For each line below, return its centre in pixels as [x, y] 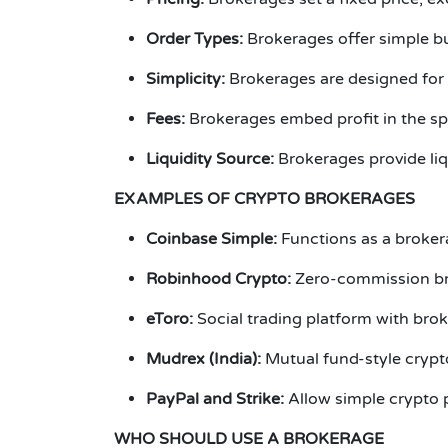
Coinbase [183, 239]
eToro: [169, 319]
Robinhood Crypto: [218, 279]
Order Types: [196, 39]
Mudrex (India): [203, 359]
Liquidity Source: [210, 159]
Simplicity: [185, 79]
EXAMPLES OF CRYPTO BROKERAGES [264, 199]
